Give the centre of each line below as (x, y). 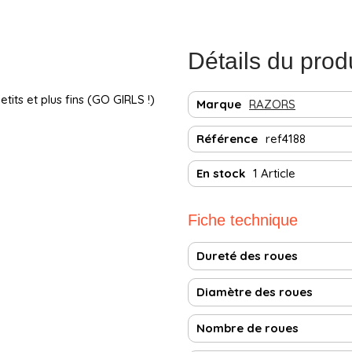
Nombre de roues (247, 328)
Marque (219, 104)
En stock (221, 173)
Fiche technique (243, 220)
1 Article (274, 173)
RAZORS (272, 104)
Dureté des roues (247, 255)
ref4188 (286, 138)
